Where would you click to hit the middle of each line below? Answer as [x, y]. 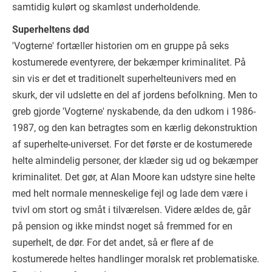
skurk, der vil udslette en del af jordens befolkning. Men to [135, 95]
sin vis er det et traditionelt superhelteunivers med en [124, 78]
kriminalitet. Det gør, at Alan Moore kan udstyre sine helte [134, 177]
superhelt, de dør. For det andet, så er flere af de [113, 242]
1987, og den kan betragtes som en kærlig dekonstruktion [135, 127]
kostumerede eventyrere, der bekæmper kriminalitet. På [129, 62]
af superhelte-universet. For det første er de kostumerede [132, 144]
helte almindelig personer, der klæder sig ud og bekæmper [135, 160]
